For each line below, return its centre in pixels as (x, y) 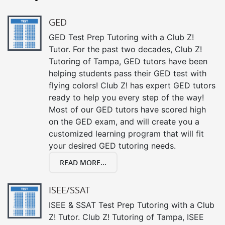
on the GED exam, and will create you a (124, 121)
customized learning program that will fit (126, 133)
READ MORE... (83, 162)
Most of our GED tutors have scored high (127, 109)
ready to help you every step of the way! (126, 97)
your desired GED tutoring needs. (112, 145)
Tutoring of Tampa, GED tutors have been (128, 61)
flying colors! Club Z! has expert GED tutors (132, 85)
